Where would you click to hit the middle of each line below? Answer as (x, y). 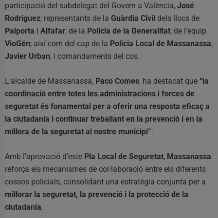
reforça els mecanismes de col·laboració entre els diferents (105, 169)
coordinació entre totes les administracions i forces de (100, 94)
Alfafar (53, 31)
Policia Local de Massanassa (161, 44)
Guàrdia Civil (133, 18)
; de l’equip (188, 31)
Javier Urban (27, 56)
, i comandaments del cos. (95, 56)
